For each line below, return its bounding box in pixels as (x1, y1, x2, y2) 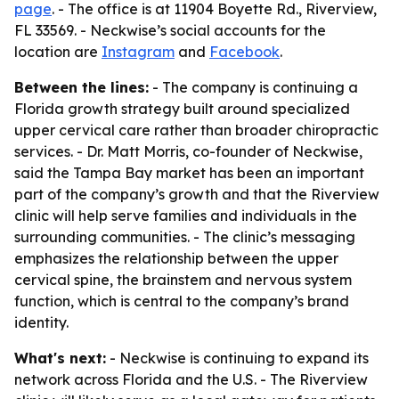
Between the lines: (14, 78, 149, 96)
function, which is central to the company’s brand (14, 292, 349, 310)
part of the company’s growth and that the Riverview (14, 185, 379, 203)
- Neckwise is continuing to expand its (106, 349, 369, 367)
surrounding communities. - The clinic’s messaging (14, 228, 355, 246)
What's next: (14, 349, 106, 367)
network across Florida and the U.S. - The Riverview (14, 370, 368, 388)
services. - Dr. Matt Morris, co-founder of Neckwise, (14, 142, 362, 160)
